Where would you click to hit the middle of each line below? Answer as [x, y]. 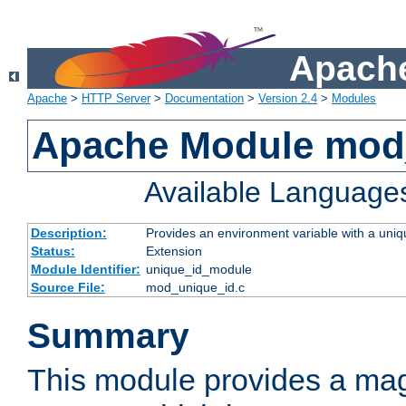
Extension [174, 251]
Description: [68, 233]
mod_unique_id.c [195, 288]
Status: [53, 251]
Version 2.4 [288, 99]
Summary [108, 336]
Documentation [204, 99]
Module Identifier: [85, 270]
